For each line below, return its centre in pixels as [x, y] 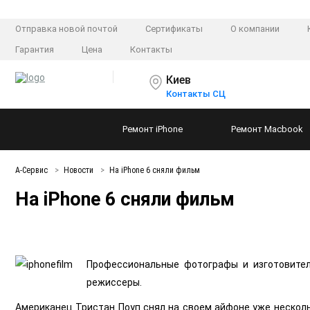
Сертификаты [174, 29]
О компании [255, 29]
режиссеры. [114, 282]
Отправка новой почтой [66, 29]
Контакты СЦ [196, 94]
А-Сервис [33, 171]
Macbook [284, 129]
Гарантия [35, 50]
